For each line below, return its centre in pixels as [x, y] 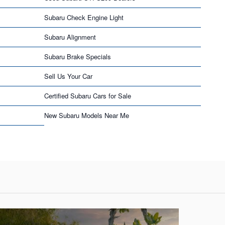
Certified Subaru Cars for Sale [88, 95]
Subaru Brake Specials [78, 56]
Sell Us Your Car [68, 76]
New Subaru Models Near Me [87, 115]
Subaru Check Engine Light [84, 17]
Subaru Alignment [70, 37]
